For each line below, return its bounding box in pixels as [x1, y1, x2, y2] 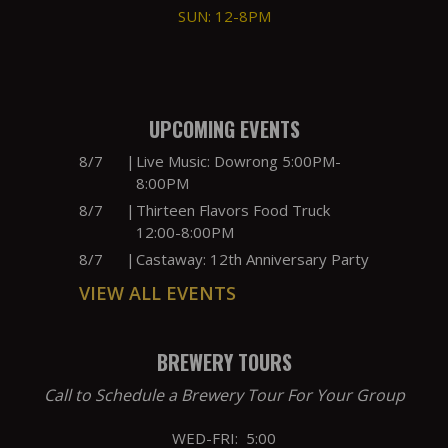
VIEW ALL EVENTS [79, 281, 236, 306]
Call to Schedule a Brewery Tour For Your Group [43, 384, 405, 407]
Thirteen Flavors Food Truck [136, 200, 330, 221]
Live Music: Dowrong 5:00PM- [136, 151, 341, 172]
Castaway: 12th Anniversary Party [136, 249, 369, 270]
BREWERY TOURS [156, 347, 292, 378]
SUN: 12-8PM [177, 6, 271, 27]
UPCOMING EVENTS [148, 114, 300, 145]
